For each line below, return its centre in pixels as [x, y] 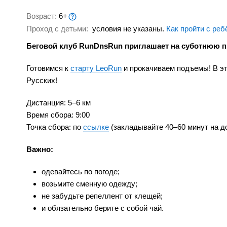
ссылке [96, 127]
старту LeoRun [96, 68]
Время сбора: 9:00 [60, 115]
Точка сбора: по [55, 127]
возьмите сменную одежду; [89, 184]
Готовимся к [48, 68]
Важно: [42, 149]
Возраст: [43, 16]
